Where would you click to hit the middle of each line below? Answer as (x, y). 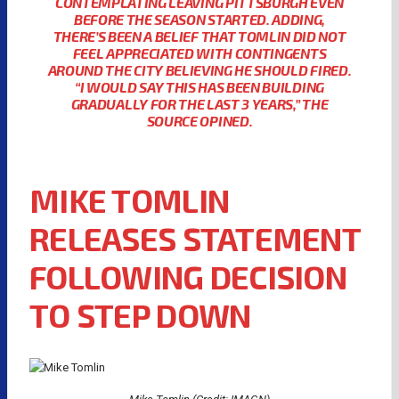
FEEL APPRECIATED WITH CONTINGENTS (199, 53)
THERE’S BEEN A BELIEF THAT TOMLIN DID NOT (199, 36)
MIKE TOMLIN (130, 199)
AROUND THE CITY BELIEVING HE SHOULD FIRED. (199, 69)
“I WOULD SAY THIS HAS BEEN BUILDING (199, 86)
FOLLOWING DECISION (188, 276)
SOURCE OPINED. (199, 120)
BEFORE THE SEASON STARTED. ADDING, (199, 19)
